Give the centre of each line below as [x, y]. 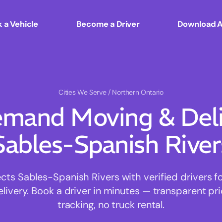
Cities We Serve [83, 92]
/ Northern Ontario [136, 92]
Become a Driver [108, 24]
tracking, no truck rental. [111, 205]
